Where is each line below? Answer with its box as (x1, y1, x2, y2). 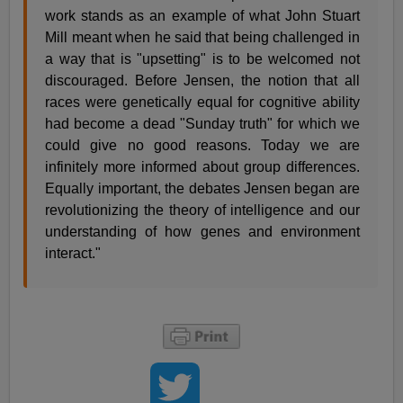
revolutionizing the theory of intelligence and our (45, 202, 360, 219)
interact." (45, 246, 102, 262)
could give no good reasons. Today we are (45, 138, 360, 154)
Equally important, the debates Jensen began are (45, 181, 360, 197)
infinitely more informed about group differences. (45, 159, 360, 175)
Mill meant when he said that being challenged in (45, 30, 360, 46)
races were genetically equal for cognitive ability (45, 94, 360, 111)
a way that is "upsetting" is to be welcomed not (45, 51, 360, 67)
